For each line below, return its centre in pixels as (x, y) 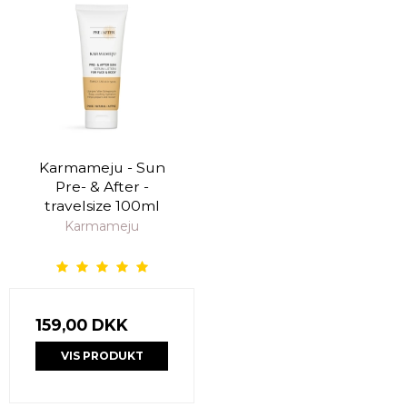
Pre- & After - (102, 186)
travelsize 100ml (102, 205)
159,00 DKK (82, 324)
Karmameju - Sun (102, 167)
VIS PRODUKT (102, 355)
